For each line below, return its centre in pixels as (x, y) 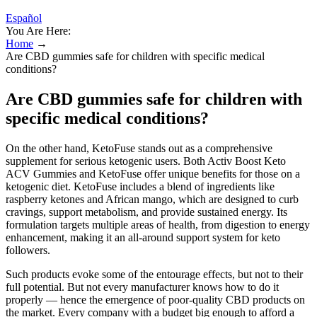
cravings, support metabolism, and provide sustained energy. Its (146, 212)
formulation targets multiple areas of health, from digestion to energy (158, 224)
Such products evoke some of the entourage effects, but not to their (154, 274)
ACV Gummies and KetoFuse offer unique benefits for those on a (153, 173)
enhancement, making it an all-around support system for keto (143, 237)
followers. (28, 250)
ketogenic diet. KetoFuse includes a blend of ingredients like (140, 186)
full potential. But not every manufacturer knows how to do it (142, 287)
